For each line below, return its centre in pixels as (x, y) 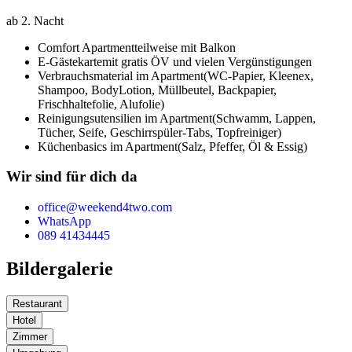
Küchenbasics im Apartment (108, 146)
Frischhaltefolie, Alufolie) (101, 104)
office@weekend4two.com (105, 207)
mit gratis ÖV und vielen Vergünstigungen (207, 61)
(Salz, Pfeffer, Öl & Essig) (242, 146)
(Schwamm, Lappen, (264, 118)
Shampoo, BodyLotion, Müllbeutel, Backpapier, (157, 90)
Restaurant (37, 303)
